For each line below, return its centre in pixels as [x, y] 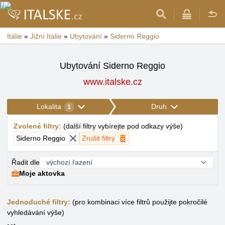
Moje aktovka [42, 173]
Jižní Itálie [46, 36]
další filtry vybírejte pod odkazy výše [123, 126]
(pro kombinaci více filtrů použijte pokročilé [139, 202]
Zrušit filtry [98, 138]
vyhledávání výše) [36, 212]
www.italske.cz [113, 82]
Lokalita [49, 106]
